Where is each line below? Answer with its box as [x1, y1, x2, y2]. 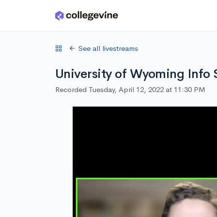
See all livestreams [78, 44, 138, 53]
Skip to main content [10, 13, 78, 22]
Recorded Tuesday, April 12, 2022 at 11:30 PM [55, 85, 205, 94]
